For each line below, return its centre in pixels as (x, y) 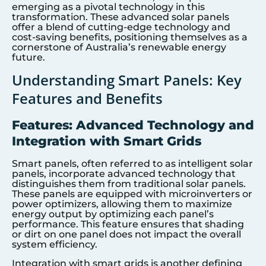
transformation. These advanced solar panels (121, 17)
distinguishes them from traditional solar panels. (129, 184)
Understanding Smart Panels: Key (127, 80)
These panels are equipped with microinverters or (132, 194)
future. (28, 57)
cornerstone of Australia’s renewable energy (119, 47)
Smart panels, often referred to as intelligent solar (132, 164)
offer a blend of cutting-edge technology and (121, 27)
